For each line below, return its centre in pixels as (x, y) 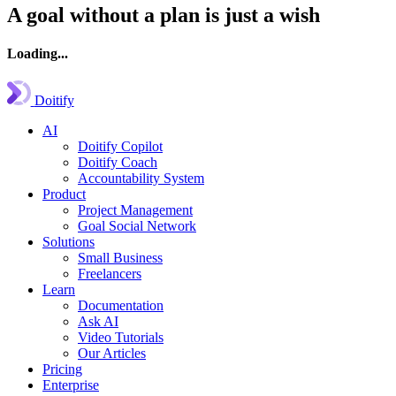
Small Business (120, 258)
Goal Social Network (137, 226)
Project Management (135, 210)
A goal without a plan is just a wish (164, 15)
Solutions (69, 242)
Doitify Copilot (120, 147)
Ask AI (98, 322)
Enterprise (71, 385)
